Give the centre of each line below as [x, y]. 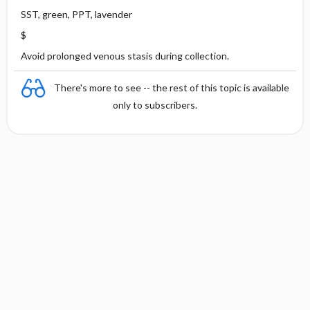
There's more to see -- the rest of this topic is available [172, 87]
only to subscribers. [155, 105]
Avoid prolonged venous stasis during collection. [125, 56]
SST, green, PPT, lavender [76, 14]
